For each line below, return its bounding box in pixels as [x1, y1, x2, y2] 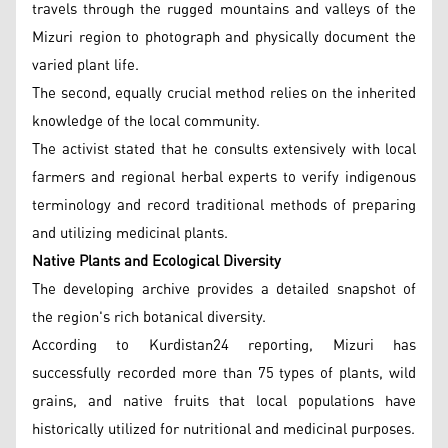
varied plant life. [32, 50, 139, 80]
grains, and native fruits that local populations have [32, 386, 416, 416]
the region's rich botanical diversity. [32, 302, 266, 332]
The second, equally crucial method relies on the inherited [32, 78, 416, 108]
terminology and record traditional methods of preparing [32, 190, 416, 220]
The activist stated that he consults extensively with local [32, 134, 416, 164]
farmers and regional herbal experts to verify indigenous [32, 162, 416, 192]
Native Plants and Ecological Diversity [32, 246, 281, 276]
